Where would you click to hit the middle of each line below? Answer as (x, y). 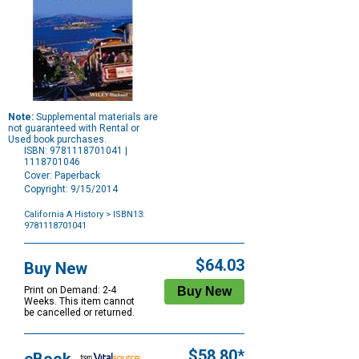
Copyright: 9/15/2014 (71, 190)
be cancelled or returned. (79, 313)
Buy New (56, 269)
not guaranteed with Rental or (74, 129)
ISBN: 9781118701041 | (76, 151)
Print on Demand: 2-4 (70, 290)
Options (40, 247)
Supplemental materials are (96, 117)
